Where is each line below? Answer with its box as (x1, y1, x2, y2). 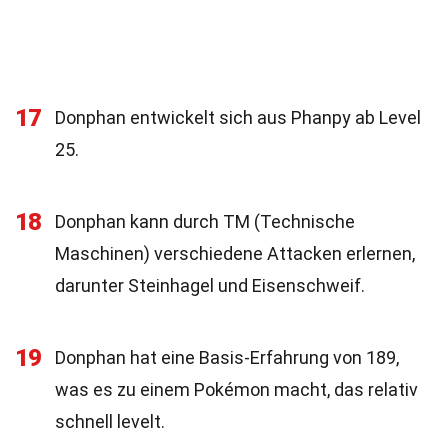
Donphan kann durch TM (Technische (55, 211, 355, 232)
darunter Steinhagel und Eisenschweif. (55, 275, 365, 296)
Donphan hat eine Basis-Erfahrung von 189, (55, 347, 399, 368)
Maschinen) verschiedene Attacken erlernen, (55, 243, 415, 264)
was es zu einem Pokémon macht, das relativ (55, 379, 418, 400)
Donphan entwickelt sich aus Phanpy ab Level (55, 107, 421, 128)
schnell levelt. (55, 411, 165, 432)
